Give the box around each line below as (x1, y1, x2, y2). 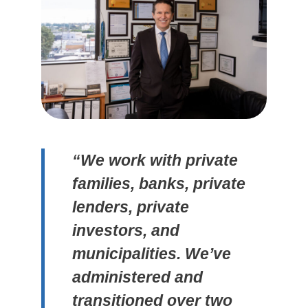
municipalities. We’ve (72, 244, 231, 263)
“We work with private (72, 151, 238, 169)
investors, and (72, 221, 179, 239)
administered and (72, 267, 203, 286)
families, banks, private (72, 174, 245, 192)
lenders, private (72, 197, 189, 216)
